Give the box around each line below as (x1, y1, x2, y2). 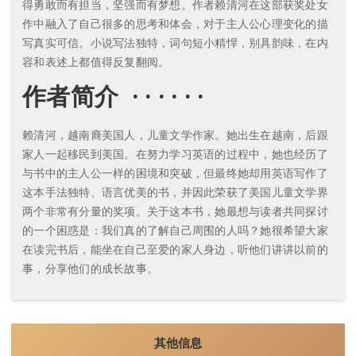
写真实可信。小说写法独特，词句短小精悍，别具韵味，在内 (22, 35, 328, 51)
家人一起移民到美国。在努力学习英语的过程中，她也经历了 (22, 146, 328, 162)
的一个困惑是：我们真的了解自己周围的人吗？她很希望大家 (22, 222, 328, 238)
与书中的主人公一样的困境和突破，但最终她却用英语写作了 (22, 165, 328, 181)
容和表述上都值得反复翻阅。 (22, 54, 170, 70)
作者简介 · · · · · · (22, 79, 204, 113)
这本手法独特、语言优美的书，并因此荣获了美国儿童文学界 (22, 184, 328, 200)
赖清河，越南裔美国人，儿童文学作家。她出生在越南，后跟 (22, 127, 328, 143)
